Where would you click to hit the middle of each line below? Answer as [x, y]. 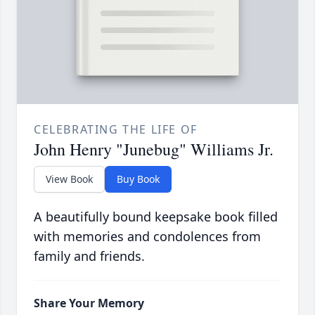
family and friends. [89, 256]
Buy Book [138, 179]
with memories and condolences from [147, 237]
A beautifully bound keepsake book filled [156, 217]
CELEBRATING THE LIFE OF [116, 130]
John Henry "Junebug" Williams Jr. [154, 149]
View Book [69, 179]
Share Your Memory [89, 303]
